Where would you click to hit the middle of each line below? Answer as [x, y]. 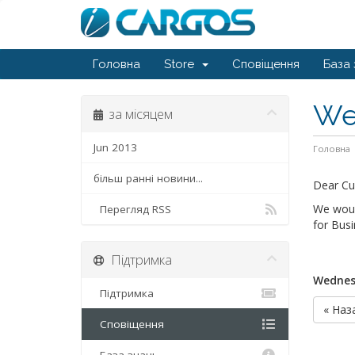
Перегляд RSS [132, 210]
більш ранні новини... [148, 179]
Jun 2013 [115, 148]
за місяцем [138, 114]
